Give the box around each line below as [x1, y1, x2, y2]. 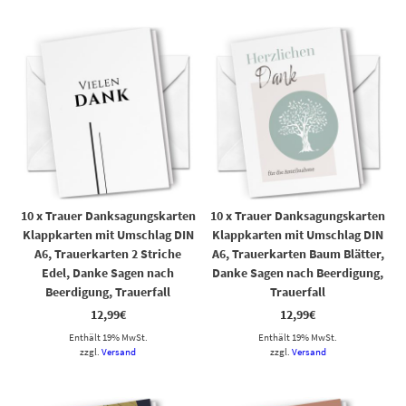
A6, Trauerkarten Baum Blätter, [211, 246, 384, 263]
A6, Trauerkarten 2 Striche [34, 246, 182, 263]
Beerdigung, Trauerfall [45, 284, 171, 301]
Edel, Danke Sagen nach [42, 265, 175, 282]
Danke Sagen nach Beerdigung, [212, 265, 384, 282]
